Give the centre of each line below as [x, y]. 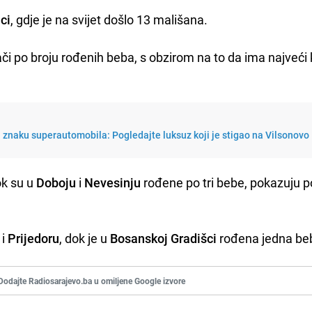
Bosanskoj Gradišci [164, 238]
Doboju [56, 182]
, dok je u [85, 238]
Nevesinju [113, 182]
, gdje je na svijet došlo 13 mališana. [109, 19]
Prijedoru [34, 238]
